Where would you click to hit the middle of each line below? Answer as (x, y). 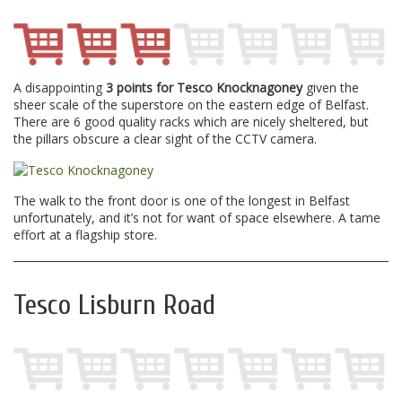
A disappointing (60, 87)
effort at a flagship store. (85, 235)
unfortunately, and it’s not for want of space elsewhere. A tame (197, 218)
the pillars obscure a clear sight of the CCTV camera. (165, 138)
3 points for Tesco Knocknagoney (204, 87)
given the (331, 87)
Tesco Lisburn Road (114, 306)
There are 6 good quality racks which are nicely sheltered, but (191, 121)
